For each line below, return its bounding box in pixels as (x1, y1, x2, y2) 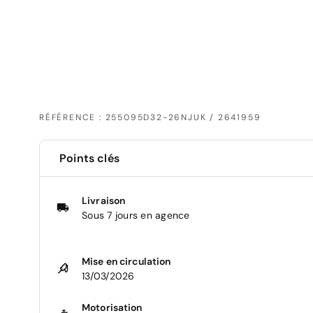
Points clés (59, 150, 119, 166)
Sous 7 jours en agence (82, 208, 190, 221)
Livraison (82, 194, 126, 207)
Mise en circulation (82, 254, 171, 268)
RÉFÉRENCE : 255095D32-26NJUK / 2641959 (39, 111, 261, 123)
